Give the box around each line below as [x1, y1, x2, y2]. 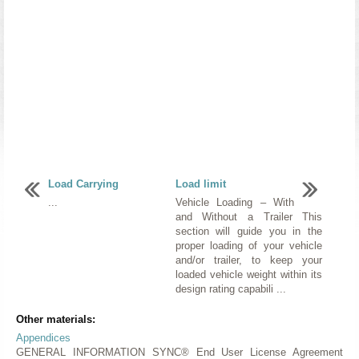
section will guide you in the [175, 224, 323, 237]
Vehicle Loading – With [175, 196, 295, 208]
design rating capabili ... [175, 282, 286, 295]
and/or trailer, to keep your [175, 253, 323, 266]
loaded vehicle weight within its [175, 268, 323, 280]
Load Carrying [48, 177, 119, 190]
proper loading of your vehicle [175, 239, 323, 252]
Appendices [16, 331, 71, 344]
